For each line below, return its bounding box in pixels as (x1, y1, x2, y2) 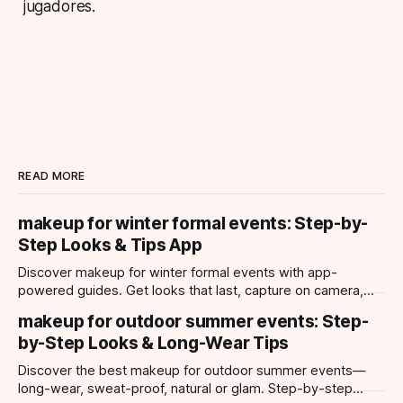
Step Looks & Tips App (18, 235, 202, 256)
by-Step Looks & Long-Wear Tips (18, 333, 290, 354)
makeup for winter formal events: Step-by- (18, 213, 369, 235)
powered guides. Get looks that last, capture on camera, (18, 282, 363, 300)
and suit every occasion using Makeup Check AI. (18, 300, 311, 318)
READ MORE (18, 169, 85, 184)
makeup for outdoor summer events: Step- (18, 311, 369, 333)
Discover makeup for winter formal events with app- (18, 264, 337, 282)
